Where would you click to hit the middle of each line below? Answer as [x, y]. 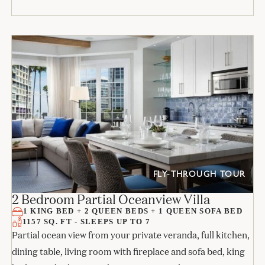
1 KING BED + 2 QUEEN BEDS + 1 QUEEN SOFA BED [132, 211]
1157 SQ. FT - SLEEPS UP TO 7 [86, 222]
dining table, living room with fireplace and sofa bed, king [128, 252]
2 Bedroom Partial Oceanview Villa [111, 200]
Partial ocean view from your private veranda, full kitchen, [130, 235]
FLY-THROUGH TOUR [199, 175]
